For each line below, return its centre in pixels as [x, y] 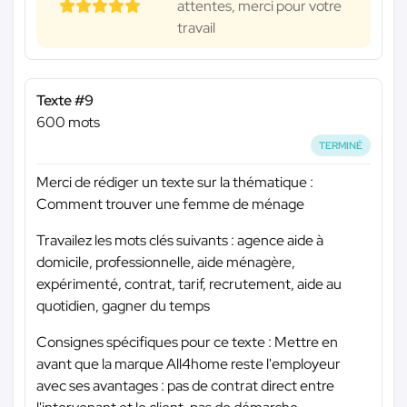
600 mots [68, 122]
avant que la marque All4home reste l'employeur [189, 364]
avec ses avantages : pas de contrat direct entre [185, 386]
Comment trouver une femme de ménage [170, 204]
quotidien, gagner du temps [123, 306]
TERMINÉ [341, 145]
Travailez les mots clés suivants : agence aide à [180, 241]
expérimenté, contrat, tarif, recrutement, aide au [189, 284]
